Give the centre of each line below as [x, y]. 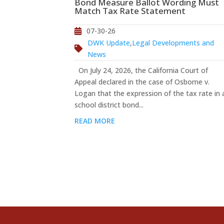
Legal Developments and [173, 42]
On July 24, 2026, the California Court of [141, 70]
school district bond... [109, 105]
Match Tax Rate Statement [130, 11]
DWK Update [109, 42]
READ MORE [95, 120]
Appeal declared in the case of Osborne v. [142, 82]
